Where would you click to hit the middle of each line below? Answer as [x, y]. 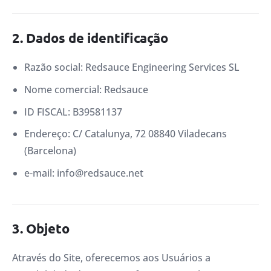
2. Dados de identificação [90, 38]
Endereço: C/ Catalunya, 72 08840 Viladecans [126, 134]
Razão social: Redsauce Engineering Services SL [132, 67]
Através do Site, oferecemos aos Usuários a [111, 258]
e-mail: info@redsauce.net [84, 173]
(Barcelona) [50, 151]
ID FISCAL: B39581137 [73, 112]
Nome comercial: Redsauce [86, 89]
